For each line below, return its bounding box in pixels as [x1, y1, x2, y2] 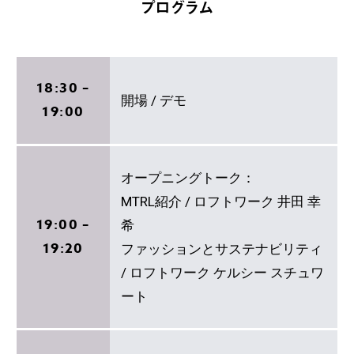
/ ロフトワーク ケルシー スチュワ [121, 264, 325, 281]
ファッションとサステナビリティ [121, 240, 323, 257]
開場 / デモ [121, 92, 187, 108]
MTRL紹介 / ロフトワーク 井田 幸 [121, 193, 322, 209]
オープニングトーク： [121, 169, 256, 186]
